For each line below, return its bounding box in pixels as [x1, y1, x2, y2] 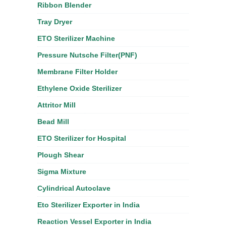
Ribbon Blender [37, 1, 91, 9]
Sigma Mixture [37, 167, 86, 176]
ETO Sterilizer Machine [37, 34, 115, 42]
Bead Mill [37, 118, 69, 126]
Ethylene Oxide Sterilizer [37, 84, 122, 92]
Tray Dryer [37, 18, 72, 26]
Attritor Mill [37, 101, 76, 109]
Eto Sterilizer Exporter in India [37, 201, 140, 209]
